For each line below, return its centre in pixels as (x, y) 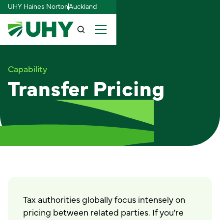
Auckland (83, 6)
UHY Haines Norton (38, 6)
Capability (27, 68)
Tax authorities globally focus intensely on (104, 199)
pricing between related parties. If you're (104, 211)
